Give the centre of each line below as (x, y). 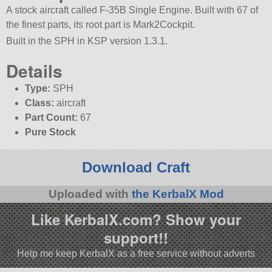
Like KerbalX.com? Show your (136, 219)
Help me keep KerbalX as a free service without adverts (136, 253)
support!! (136, 237)
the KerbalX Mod (178, 194)
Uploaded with (90, 194)
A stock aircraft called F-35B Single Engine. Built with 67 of (132, 10)
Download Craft (136, 168)
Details (35, 71)
